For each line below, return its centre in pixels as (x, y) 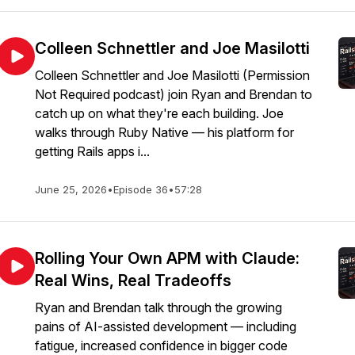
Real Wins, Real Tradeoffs (133, 281)
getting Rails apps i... (92, 151)
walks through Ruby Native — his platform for (164, 132)
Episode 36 (141, 189)
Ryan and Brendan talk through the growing (158, 307)
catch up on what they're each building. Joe (159, 113)
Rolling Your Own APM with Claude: (167, 258)
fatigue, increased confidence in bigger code (161, 345)
